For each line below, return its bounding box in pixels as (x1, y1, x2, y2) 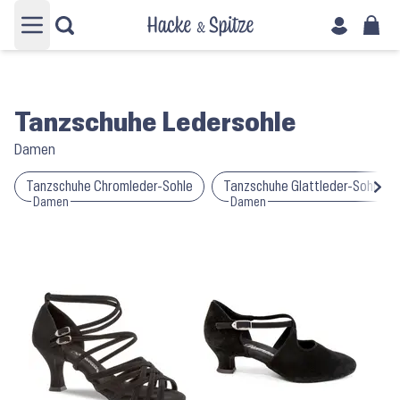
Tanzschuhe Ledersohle (14, 109, 296, 137)
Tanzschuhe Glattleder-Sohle (223, 179, 383, 194)
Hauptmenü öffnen (30, 26, 163, 42)
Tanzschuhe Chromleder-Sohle (26, 179, 193, 194)
